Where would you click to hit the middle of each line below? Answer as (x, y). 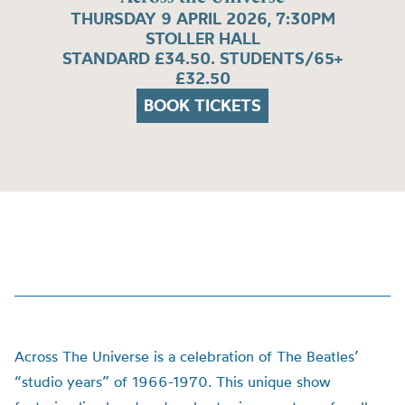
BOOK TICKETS (202, 106)
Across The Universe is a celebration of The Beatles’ (187, 356)
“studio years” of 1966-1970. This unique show (173, 381)
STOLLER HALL (202, 39)
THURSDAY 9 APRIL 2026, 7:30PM (202, 19)
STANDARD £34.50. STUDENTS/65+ (202, 59)
